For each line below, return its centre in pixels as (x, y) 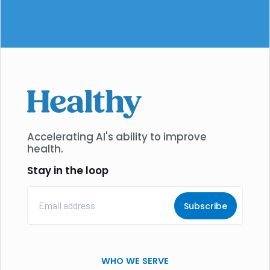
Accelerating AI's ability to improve (117, 137)
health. (45, 149)
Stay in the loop (67, 170)
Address (45, 203)
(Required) (45, 215)
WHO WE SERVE (135, 261)
